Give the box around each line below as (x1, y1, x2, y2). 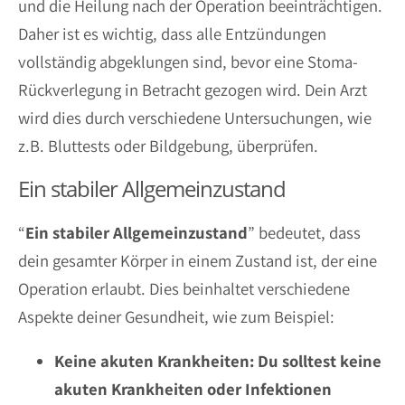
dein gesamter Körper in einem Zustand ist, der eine (18, 249, 377, 271)
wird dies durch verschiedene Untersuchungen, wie (18, 107, 372, 129)
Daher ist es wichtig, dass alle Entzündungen (18, 23, 326, 45)
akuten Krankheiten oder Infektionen (54, 378, 332, 400)
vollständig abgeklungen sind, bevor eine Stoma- (18, 51, 358, 73)
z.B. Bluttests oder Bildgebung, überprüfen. (18, 135, 318, 157)
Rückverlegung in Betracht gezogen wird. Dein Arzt (18, 79, 367, 101)
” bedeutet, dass (248, 221, 361, 243)
